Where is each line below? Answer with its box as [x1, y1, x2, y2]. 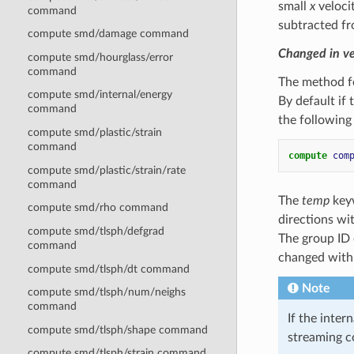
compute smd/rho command [27, 201, 168, 214]
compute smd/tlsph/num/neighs [27, 286, 186, 299]
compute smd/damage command [27, 28, 189, 40]
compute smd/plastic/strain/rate [27, 164, 186, 176]
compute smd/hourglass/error [27, 51, 173, 63]
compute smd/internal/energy [27, 88, 172, 101]
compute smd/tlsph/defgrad [27, 224, 164, 237]
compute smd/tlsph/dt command [27, 262, 190, 275]
